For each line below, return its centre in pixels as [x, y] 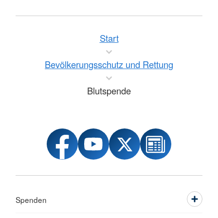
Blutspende [109, 91]
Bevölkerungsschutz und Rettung [109, 64]
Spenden [31, 200]
